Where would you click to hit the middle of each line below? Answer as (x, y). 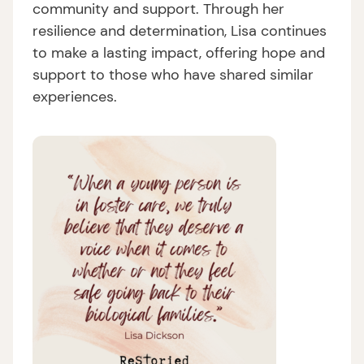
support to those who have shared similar (173, 74)
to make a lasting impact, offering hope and (179, 52)
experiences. (75, 96)
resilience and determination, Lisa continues (180, 30)
